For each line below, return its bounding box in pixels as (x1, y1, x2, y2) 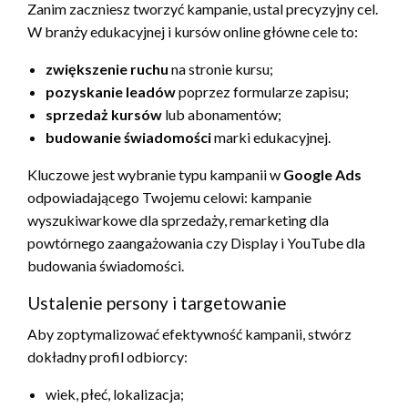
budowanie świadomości (46, 127, 211, 146)
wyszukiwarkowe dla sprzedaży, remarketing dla (27, 210, 329, 229)
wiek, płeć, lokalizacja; (46, 384, 184, 403)
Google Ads (283, 165, 362, 183)
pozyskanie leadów (46, 82, 176, 100)
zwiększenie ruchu (46, 59, 168, 77)
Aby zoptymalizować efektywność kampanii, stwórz (27, 324, 352, 342)
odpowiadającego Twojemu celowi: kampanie (27, 188, 311, 206)
